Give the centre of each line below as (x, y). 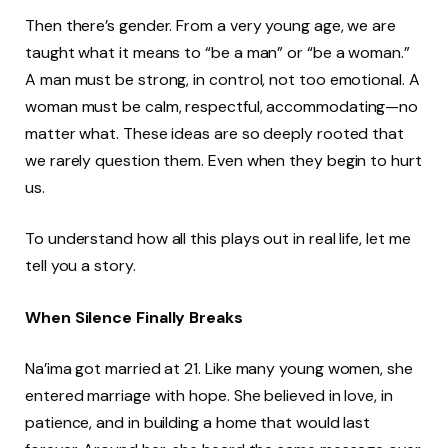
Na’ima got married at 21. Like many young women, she (219, 369)
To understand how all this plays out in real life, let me (218, 239)
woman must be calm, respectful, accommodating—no (222, 106)
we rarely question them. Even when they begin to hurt (223, 160)
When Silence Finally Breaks (134, 317)
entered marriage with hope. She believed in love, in (209, 396)
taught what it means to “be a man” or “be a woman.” (217, 52)
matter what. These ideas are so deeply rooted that (215, 133)
